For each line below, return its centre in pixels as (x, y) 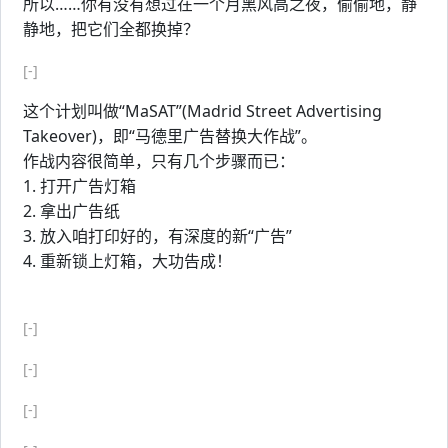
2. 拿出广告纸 (71, 211)
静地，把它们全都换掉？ (111, 29)
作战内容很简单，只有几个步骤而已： (159, 161)
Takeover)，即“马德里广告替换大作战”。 (170, 136)
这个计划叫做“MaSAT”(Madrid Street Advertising (202, 111)
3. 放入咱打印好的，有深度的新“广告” (157, 236)
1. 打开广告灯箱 (79, 186)
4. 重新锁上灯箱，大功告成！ (127, 261)
